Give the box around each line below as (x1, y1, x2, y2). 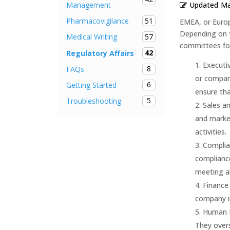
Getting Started (66, 80, 117, 90)
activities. (195, 127, 226, 137)
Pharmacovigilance (66, 16, 129, 26)
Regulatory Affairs (66, 48, 134, 58)
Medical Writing (66, 32, 117, 42)
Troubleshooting (66, 95, 121, 106)
